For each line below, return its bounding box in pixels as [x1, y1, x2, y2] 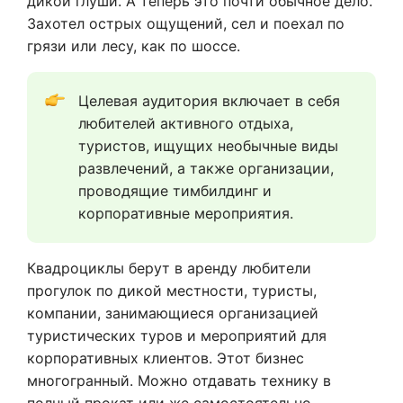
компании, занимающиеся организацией [27, 304, 318, 323]
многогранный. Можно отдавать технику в [27, 372, 331, 390]
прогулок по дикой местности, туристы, [27, 282, 317, 300]
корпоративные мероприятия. [78, 204, 293, 223]
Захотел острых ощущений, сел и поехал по [27, 14, 345, 33]
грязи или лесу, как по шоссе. [27, 37, 245, 56]
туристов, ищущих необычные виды [78, 137, 338, 156]
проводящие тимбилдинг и [78, 182, 272, 201]
